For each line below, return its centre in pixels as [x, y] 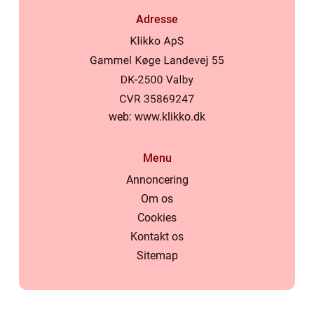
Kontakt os [157, 237]
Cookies [157, 218]
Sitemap [157, 256]
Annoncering [157, 180]
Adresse [157, 19]
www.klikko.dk [170, 117]
